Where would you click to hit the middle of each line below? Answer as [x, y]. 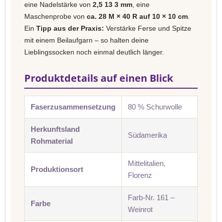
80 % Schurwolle [155, 107]
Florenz [140, 175]
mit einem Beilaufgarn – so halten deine [86, 40]
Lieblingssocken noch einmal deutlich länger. [94, 52]
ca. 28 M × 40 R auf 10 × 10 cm [137, 16]
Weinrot [140, 209]
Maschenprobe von [55, 16]
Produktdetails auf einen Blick [99, 78]
